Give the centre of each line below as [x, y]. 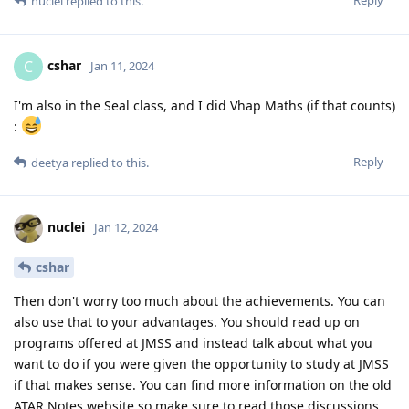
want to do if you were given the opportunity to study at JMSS [201, 363]
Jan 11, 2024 [122, 65]
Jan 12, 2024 [126, 227]
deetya [50, 162]
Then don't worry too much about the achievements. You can [199, 300]
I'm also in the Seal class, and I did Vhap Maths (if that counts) [204, 105]
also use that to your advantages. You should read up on [187, 321]
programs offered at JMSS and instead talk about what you [193, 342]
